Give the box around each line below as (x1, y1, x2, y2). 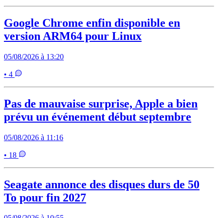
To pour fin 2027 (4, 191, 86, 204)
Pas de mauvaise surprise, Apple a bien (4, 97, 198, 110)
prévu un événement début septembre (4, 110, 191, 123)
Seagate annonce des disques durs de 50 (4, 178, 200, 191)
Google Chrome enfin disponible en (4, 16, 180, 29)
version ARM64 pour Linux (4, 29, 142, 42)
